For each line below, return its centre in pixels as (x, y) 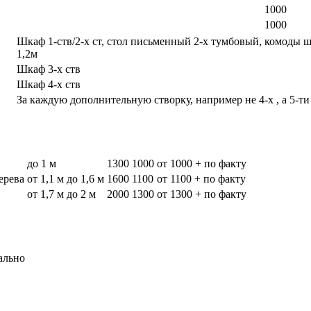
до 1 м (42, 163)
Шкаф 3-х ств (49, 69)
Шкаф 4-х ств (49, 84)
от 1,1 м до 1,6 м (66, 178)
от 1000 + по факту (202, 163)
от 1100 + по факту (201, 178)
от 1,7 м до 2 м (61, 194)
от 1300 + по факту (202, 194)
